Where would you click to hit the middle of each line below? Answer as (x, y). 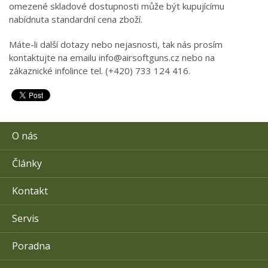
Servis (25, 218)
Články (27, 163)
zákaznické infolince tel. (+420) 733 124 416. (100, 71)
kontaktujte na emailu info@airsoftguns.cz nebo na (112, 57)
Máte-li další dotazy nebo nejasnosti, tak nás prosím (116, 44)
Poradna (31, 246)
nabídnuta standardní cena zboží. (76, 19)
